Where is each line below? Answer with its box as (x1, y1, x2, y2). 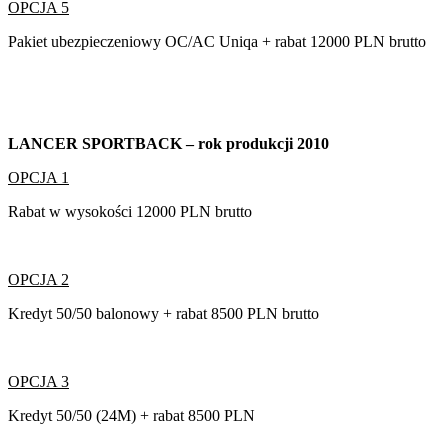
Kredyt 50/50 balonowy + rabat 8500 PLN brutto (8, 304, 319, 322)
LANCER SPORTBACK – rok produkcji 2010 (8, 134, 329, 152)
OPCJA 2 (8, 270, 69, 288)
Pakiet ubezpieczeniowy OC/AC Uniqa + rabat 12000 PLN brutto (8, 32, 426, 50)
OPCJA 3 (8, 372, 69, 390)
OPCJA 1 (8, 168, 69, 186)
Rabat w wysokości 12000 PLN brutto (8, 202, 252, 220)
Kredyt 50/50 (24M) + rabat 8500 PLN (8, 406, 255, 424)
